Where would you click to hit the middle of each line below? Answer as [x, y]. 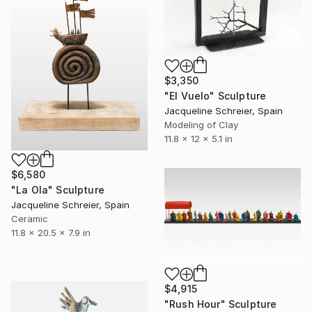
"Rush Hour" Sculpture [221, 304]
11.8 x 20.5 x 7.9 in [51, 233]
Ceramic [30, 219]
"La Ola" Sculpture [58, 190]
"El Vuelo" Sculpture [216, 96]
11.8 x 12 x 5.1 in [198, 139]
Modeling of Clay [201, 125]
